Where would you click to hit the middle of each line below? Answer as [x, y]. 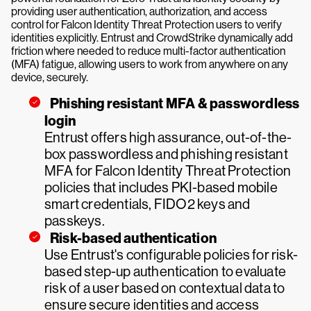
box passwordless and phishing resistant [166, 154]
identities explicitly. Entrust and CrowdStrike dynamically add [152, 38]
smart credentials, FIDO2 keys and [148, 204]
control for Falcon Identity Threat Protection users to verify [146, 25]
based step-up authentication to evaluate [166, 272]
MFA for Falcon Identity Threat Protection [168, 171]
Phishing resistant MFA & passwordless [175, 103]
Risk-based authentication [133, 238]
